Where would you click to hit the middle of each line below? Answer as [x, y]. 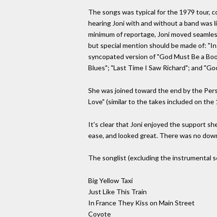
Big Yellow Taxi [110, 181]
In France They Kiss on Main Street [141, 203]
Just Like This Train [117, 192]
